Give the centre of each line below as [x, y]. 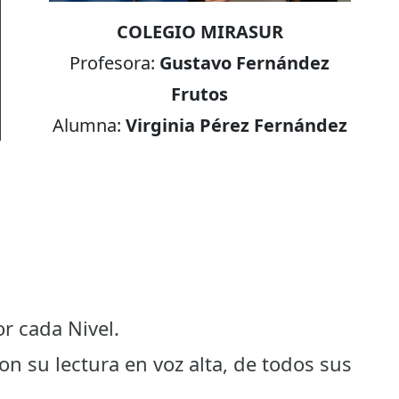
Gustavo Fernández [245, 62]
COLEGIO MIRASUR [199, 31]
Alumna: [89, 125]
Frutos [200, 94]
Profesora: [115, 62]
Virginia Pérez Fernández [236, 125]
